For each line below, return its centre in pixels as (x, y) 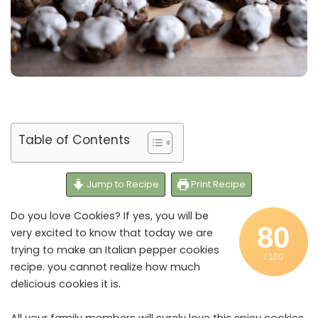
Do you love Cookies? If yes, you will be (110, 216)
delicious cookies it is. (66, 284)
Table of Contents (74, 139)
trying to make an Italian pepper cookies (115, 250)
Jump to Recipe (121, 185)
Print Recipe (218, 185)
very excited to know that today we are (112, 233)
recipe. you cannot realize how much (105, 267)
